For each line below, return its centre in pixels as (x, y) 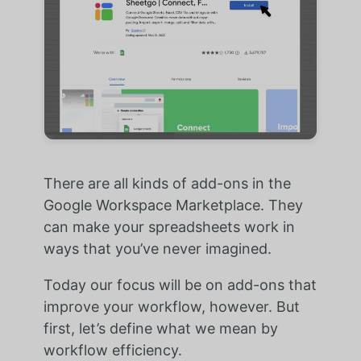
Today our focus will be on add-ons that (180, 284)
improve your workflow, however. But (171, 306)
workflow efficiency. (112, 350)
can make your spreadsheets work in (169, 226)
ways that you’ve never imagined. (157, 248)
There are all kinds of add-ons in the (167, 183)
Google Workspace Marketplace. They (173, 205)
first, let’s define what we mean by (160, 328)
